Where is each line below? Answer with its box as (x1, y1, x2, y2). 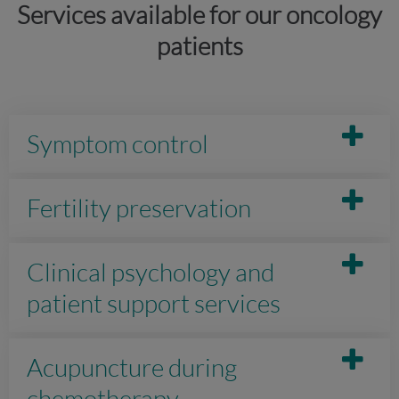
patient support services (27, 288, 281, 318)
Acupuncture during (27, 352, 237, 382)
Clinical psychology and (27, 256, 274, 287)
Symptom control (27, 128, 208, 159)
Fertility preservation (27, 192, 251, 223)
